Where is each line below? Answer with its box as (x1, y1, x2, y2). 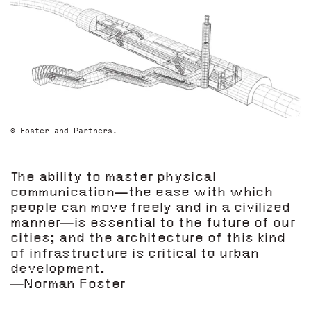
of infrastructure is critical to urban (10, 248, 260, 262)
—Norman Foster (10, 278, 126, 293)
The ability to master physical (10, 171, 216, 186)
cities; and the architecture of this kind (10, 233, 286, 247)
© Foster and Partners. (10, 126, 117, 136)
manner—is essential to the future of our (10, 217, 295, 232)
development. (10, 263, 106, 278)
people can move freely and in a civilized (10, 202, 291, 217)
